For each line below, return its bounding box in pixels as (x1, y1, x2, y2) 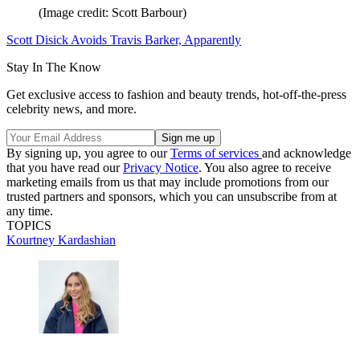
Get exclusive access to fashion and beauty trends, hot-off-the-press (6, 87, 346, 101)
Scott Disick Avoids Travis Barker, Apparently (6, 32, 241, 47)
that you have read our (6, 160, 123, 174)
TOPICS (6, 218, 51, 232)
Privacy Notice (123, 160, 198, 174)
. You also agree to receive (198, 160, 331, 174)
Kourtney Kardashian (6, 232, 116, 247)
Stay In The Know (6, 59, 101, 74)
